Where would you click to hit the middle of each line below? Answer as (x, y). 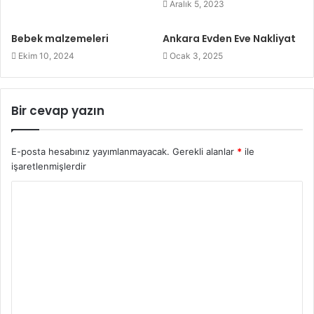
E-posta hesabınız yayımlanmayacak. (90, 151)
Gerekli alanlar (205, 151)
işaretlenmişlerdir (49, 166)
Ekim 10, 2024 (46, 56)
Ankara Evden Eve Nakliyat (229, 39)
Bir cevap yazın (58, 111)
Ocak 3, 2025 (196, 56)
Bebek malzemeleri (60, 39)
